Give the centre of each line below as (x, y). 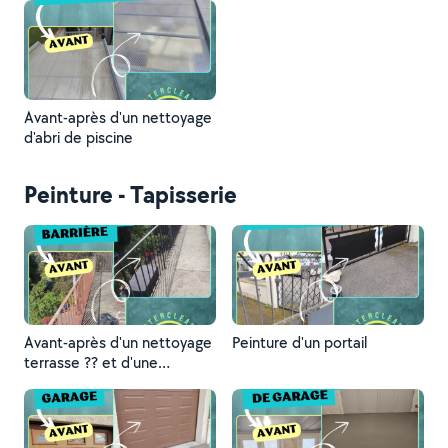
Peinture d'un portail (299, 342)
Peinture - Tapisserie (130, 194)
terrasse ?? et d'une (91, 362)
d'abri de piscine (78, 137)
